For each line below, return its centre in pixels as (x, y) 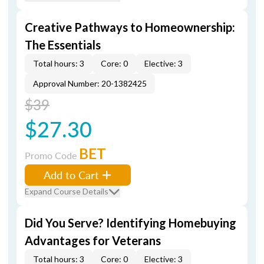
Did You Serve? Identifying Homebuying (131, 223)
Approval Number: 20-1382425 (90, 83)
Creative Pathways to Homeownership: (130, 27)
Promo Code (52, 155)
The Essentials (63, 45)
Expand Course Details (67, 191)
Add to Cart (71, 175)
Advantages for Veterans (93, 240)
